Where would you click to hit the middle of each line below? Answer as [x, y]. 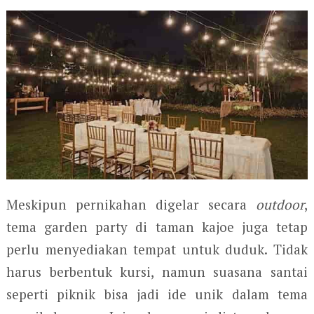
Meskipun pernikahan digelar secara [131, 204]
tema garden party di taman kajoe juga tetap [157, 226]
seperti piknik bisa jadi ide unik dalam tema [157, 294]
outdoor [280, 204]
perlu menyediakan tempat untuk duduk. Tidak [157, 249]
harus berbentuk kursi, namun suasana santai [157, 271]
